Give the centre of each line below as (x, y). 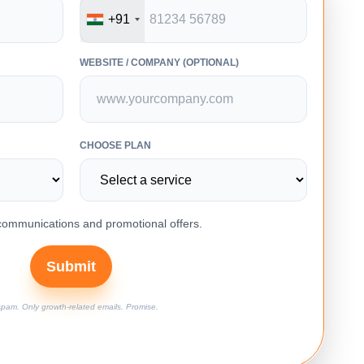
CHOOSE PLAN (115, 146)
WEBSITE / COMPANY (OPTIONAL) (159, 63)
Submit (71, 267)
